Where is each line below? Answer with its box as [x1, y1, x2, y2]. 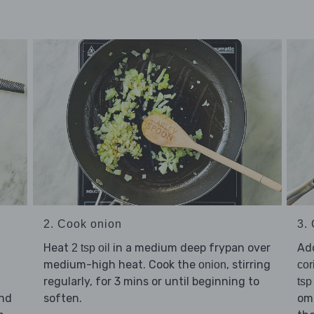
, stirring [226, 258, 271, 272]
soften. [43, 292, 82, 306]
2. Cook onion [43, 218, 122, 231]
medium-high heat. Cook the [43, 258, 198, 272]
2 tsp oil [71, 242, 110, 254]
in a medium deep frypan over [109, 241, 271, 255]
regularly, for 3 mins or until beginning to [43, 275, 259, 289]
